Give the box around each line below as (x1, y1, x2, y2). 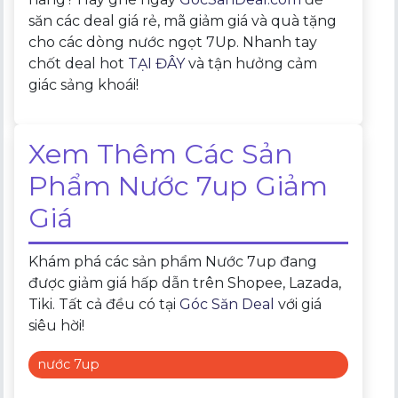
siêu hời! (28, 316, 85, 334)
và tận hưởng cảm (185, 54, 318, 72)
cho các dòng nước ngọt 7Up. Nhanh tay (28, 33, 318, 51)
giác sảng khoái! (28, 76, 139, 93)
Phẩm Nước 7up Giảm (28, 169, 329, 203)
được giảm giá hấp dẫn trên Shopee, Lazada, (28, 274, 342, 291)
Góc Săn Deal (179, 295, 275, 313)
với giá (275, 295, 322, 313)
